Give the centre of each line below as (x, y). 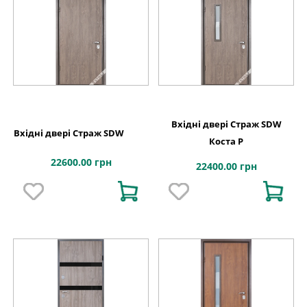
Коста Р (226, 142)
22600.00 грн (81, 162)
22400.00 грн (226, 167)
